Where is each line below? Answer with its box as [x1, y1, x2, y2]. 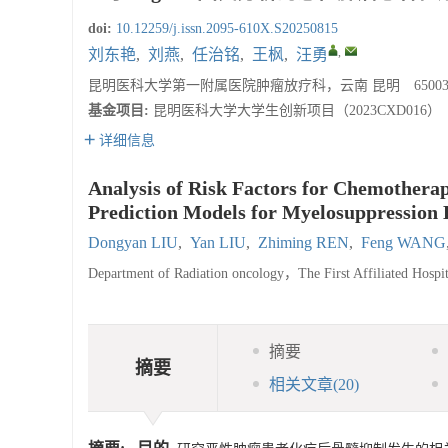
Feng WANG [361, 234, 446, 251]
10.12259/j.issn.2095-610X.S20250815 [116, 21, 338, 36]
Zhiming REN [258, 234, 349, 251]
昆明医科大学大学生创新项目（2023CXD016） [153, 103, 441, 118]
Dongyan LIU [88, 234, 178, 251]
